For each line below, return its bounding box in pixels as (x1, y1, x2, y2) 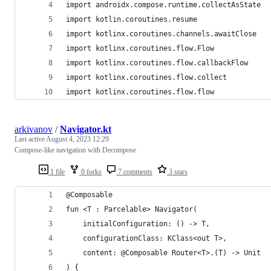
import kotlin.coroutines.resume (66, 15, 197, 24)
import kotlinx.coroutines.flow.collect (66, 73, 227, 82)
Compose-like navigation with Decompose (15, 145, 136, 154)
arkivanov (15, 123, 53, 134)
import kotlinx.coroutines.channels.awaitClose (66, 29, 256, 38)
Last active (15, 134, 46, 143)
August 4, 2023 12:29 (46, 134, 109, 143)
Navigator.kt (60, 123, 111, 134)
